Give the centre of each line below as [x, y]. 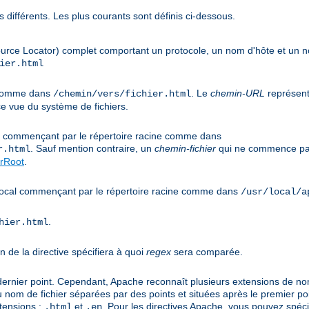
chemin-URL [238, 93]
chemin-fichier [185, 149]
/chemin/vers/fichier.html [122, 94]
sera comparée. [207, 252]
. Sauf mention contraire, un [92, 149]
